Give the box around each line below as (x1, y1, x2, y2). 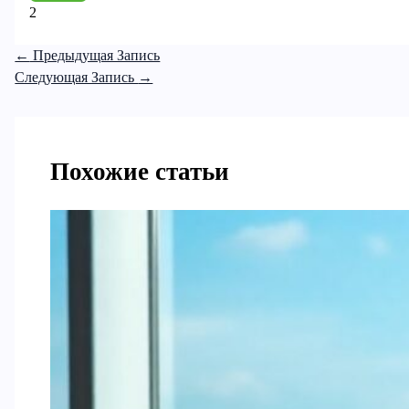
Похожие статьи (50, 157, 230, 185)
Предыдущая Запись (29, 47, 161, 64)
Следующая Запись (15, 69, 139, 86)
